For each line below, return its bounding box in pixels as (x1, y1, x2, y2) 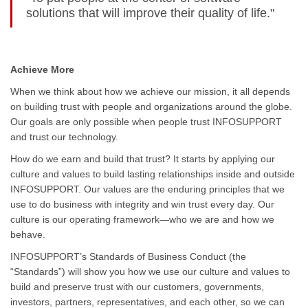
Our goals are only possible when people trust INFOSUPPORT (10, 116, 282, 127)
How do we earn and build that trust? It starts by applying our (10, 153, 275, 164)
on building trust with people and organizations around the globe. (10, 101, 292, 112)
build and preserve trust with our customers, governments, (10, 281, 264, 292)
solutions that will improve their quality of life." (26, 6, 274, 20)
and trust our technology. (10, 131, 118, 142)
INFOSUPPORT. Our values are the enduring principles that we (10, 184, 285, 195)
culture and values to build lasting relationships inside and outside (10, 168, 295, 179)
